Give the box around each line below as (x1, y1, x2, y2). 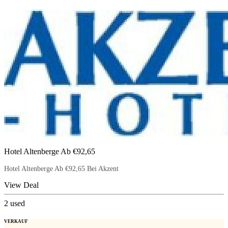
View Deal (4, 180, 39, 189)
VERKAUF (4, 219, 28, 224)
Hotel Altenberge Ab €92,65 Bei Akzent (4, 164, 119, 173)
